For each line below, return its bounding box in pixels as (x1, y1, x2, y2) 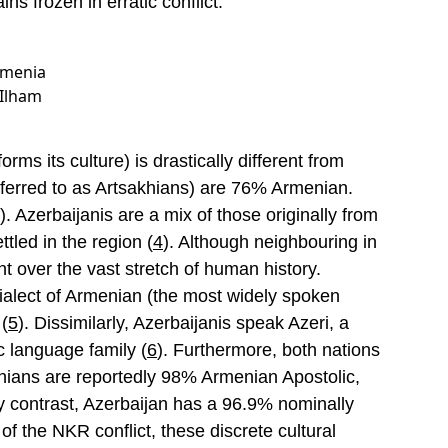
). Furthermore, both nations (157, 340, 380, 360)
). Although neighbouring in (163, 232, 377, 252)
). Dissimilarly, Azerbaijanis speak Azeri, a (18, 313, 349, 333)
